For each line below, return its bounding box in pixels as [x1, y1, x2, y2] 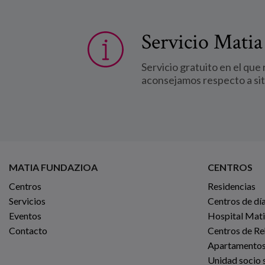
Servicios [9, 195, 46, 206]
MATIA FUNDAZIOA [9, 161, 98, 173]
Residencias [208, 180, 256, 192]
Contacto [9, 224, 47, 236]
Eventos [9, 209, 41, 221]
